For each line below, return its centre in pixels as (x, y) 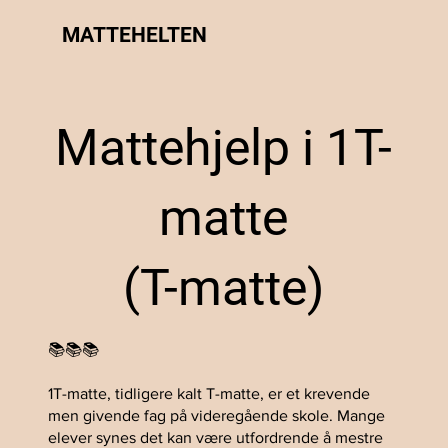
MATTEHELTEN (135, 35)
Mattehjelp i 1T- (224, 148)
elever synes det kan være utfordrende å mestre (216, 437)
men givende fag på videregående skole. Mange (217, 415)
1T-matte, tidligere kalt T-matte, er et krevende (209, 393)
